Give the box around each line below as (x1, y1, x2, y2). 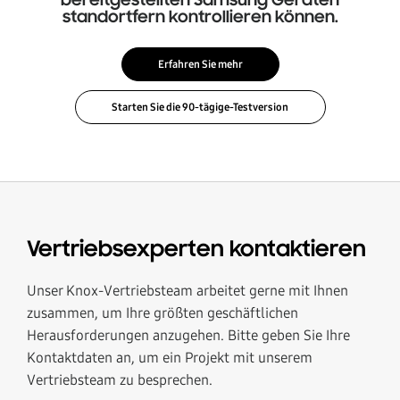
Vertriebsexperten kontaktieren (27, 237, 366, 262)
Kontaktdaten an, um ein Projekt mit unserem (27, 348, 312, 366)
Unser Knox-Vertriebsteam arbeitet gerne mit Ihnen (27, 281, 348, 299)
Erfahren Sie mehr (157, 57, 243, 71)
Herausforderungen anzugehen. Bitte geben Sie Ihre (27, 326, 350, 344)
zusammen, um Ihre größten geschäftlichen (27, 304, 298, 321)
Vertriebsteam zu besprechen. (27, 371, 212, 388)
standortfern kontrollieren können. (62, 8, 338, 27)
